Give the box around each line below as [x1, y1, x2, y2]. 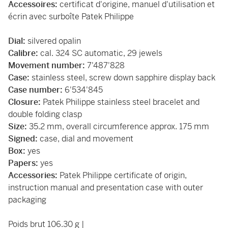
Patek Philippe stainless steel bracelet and [43, 97, 199, 107]
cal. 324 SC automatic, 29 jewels [40, 48, 162, 59]
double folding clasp [8, 109, 82, 120]
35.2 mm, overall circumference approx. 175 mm [29, 121, 209, 132]
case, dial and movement [40, 133, 133, 144]
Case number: [8, 84, 65, 95]
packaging [8, 194, 46, 205]
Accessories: [8, 170, 58, 181]
